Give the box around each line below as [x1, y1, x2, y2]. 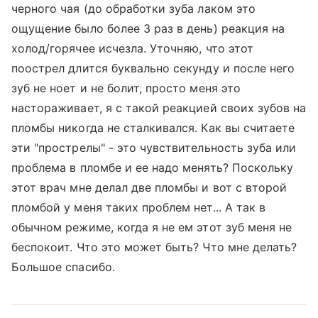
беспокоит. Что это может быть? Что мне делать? [11, 240, 297, 254]
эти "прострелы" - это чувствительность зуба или [11, 141, 297, 155]
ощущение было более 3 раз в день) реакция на [11, 21, 285, 35]
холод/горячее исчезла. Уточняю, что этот [11, 41, 253, 55]
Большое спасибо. [11, 260, 115, 274]
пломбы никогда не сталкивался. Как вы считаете [11, 121, 295, 135]
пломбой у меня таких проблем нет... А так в [11, 200, 266, 214]
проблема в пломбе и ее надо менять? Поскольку [11, 160, 294, 175]
